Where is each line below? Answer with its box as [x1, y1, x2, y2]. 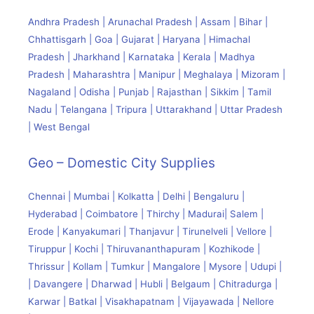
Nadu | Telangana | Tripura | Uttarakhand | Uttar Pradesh [28, 104, 282, 116]
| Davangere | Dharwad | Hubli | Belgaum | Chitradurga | [28, 278, 278, 289]
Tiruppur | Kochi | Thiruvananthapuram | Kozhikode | [28, 243, 260, 254]
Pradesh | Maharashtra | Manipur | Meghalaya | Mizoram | [28, 69, 285, 81]
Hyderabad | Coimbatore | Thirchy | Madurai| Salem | [28, 207, 264, 219]
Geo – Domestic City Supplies [28, 154, 215, 171]
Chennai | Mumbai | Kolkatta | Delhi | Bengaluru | [28, 190, 245, 202]
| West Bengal [28, 121, 93, 133]
